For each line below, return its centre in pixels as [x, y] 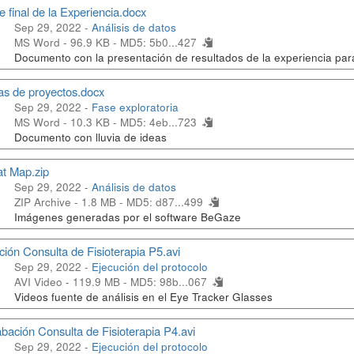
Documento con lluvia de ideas [91, 137]
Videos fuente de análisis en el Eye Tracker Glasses [143, 297]
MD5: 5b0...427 [158, 42]
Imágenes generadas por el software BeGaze [128, 217]
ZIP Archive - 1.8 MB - [70, 202]
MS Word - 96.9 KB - [67, 42]
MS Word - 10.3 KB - [67, 122]
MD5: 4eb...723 [158, 122]
